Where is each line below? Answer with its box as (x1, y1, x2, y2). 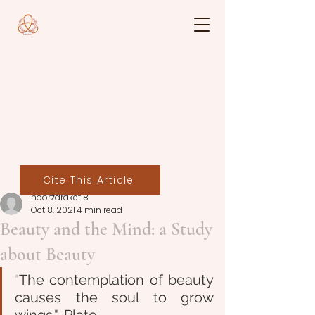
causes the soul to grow (15, 289, 214, 306)
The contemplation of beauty (19, 271, 214, 288)
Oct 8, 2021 (31, 204, 75, 216)
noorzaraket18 (31, 191, 89, 203)
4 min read (77, 204, 122, 216)
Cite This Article (43, 172, 134, 187)
